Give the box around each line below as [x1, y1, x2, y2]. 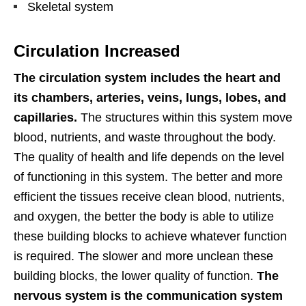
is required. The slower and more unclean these [14, 249, 273, 264]
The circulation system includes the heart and [14, 71, 281, 85]
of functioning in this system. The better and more [14, 170, 283, 184]
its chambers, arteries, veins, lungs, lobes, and [14, 91, 286, 105]
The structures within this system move [81, 111, 292, 125]
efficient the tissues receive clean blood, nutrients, [14, 190, 285, 204]
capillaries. [14, 111, 81, 125]
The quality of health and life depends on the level [14, 150, 284, 165]
